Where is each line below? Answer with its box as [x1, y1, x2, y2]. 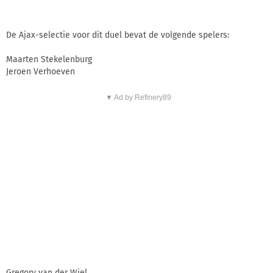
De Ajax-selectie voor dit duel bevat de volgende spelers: [6, 29, 229, 40]
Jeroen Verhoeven [6, 66, 75, 77]
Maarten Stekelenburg [6, 54, 92, 65]
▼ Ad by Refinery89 [105, 93, 171, 102]
